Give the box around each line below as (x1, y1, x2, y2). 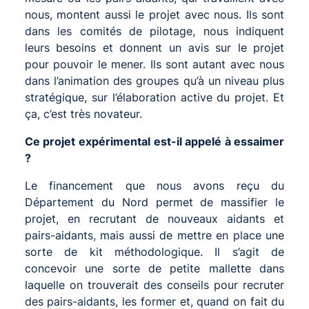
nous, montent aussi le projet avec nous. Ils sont (24, 7, 285, 21)
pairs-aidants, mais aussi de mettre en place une (24, 228, 285, 242)
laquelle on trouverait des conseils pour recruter (24, 277, 285, 292)
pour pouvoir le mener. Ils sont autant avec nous (24, 57, 285, 71)
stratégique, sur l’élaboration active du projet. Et (24, 90, 285, 104)
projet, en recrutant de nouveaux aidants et (24, 211, 285, 226)
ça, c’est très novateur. (24, 106, 142, 121)
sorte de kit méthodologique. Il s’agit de (24, 244, 285, 259)
